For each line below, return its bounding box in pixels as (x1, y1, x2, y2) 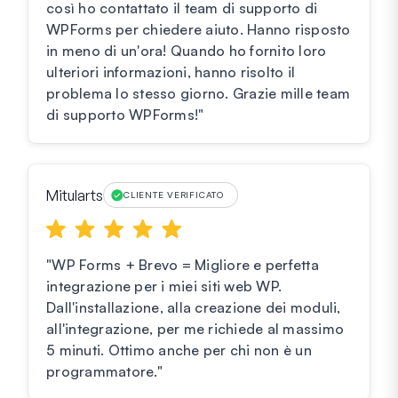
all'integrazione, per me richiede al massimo (46, 320, 344, 338)
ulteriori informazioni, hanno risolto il (46, 63, 295, 82)
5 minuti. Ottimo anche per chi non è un (46, 341, 312, 360)
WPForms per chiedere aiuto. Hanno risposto (46, 20, 351, 39)
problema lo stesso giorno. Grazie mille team (46, 84, 350, 103)
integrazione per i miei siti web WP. (46, 277, 282, 296)
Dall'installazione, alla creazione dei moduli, (46, 298, 341, 317)
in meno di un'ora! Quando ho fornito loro (46, 42, 327, 60)
